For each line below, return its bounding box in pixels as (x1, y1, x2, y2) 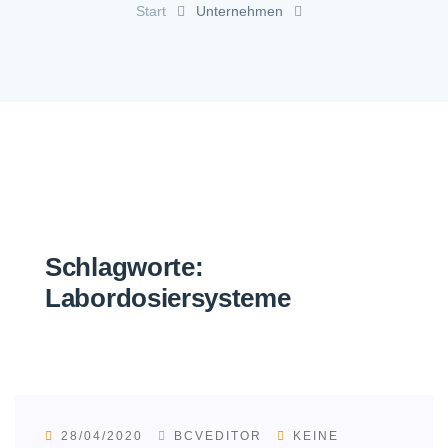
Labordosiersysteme (45, 282, 291, 313)
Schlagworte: (45, 251, 204, 282)
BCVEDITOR (169, 428, 267, 443)
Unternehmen (195, 2, 283, 19)
